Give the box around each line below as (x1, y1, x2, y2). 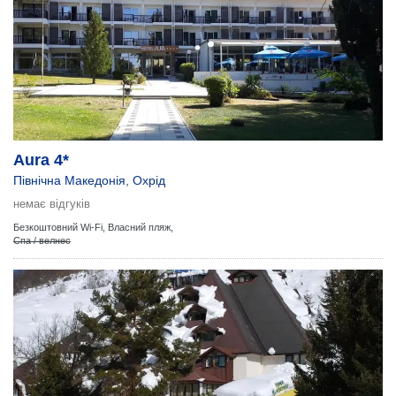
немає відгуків (13, 197, 90, 210)
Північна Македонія (13, 173, 126, 187)
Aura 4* (13, 151, 69, 169)
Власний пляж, (108, 222, 173, 232)
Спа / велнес (13, 235, 71, 246)
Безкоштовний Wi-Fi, (13, 222, 105, 232)
